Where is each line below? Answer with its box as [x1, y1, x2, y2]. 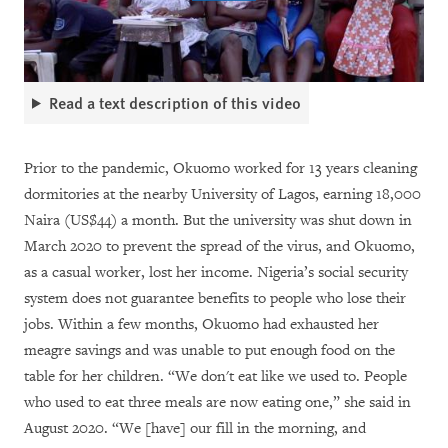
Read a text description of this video [48, 90, 301, 114]
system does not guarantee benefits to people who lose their [24, 288, 406, 308]
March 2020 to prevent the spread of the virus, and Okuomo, [24, 236, 415, 256]
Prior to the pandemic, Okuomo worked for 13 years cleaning [24, 158, 417, 178]
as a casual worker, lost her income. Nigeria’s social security [24, 262, 408, 282]
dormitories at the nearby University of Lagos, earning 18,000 [24, 184, 421, 204]
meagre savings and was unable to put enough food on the [24, 340, 395, 360]
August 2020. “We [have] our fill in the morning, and [24, 418, 366, 438]
